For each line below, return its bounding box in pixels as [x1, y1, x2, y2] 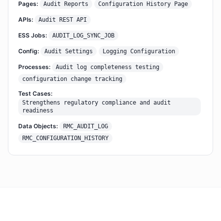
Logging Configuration [103, 48, 175, 55]
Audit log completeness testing [56, 64, 159, 71]
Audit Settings [44, 48, 93, 55]
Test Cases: [18, 90, 52, 97]
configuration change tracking [22, 75, 122, 82]
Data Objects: [18, 122, 58, 130]
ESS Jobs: [18, 32, 47, 39]
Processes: [18, 63, 50, 71]
